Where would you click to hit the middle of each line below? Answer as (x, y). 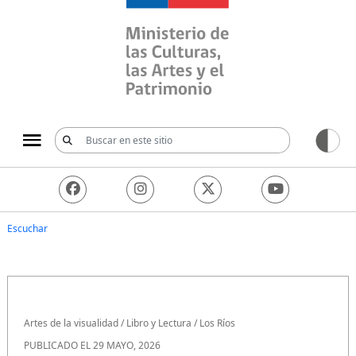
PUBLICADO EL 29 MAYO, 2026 (92, 345)
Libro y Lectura (159, 323)
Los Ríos (217, 323)
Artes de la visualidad (71, 323)
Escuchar (27, 228)
